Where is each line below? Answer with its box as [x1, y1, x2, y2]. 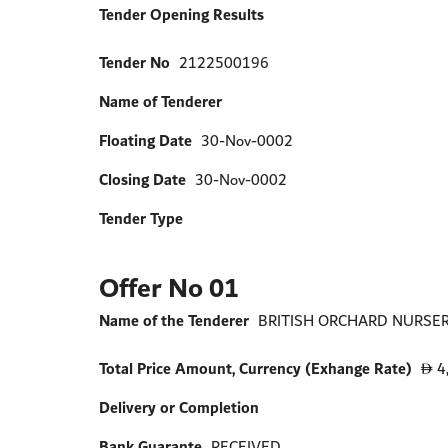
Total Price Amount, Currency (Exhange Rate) [99, 355, 413, 383]
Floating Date [99, 127, 193, 155]
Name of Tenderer [99, 88, 227, 116]
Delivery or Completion [99, 394, 260, 422]
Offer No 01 [99, 264, 240, 313]
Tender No [99, 49, 171, 77]
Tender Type [99, 205, 184, 233]
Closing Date [99, 166, 187, 194]
